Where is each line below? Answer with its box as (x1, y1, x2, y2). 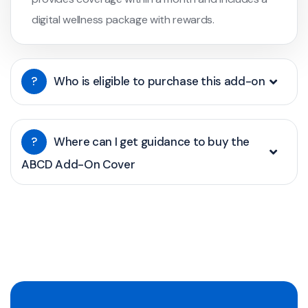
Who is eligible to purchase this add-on (54, 74, 265, 89)
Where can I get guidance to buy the (54, 134, 250, 150)
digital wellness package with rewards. (32, 12, 214, 27)
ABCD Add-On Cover (21, 157, 135, 173)
